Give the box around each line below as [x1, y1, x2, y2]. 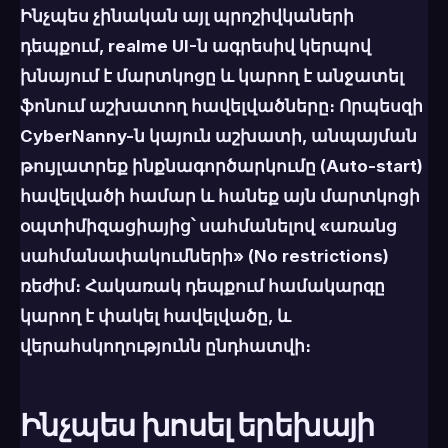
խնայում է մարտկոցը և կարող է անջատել [20, 66, 404, 87]
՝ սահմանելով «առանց [191, 216, 397, 237]
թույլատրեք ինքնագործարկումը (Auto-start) [20, 156, 423, 177]
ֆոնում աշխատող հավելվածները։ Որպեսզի [20, 96, 423, 117]
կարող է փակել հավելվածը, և [20, 306, 291, 327]
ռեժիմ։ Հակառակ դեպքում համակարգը [20, 276, 385, 297]
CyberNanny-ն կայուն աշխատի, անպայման [20, 126, 417, 147]
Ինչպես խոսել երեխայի [20, 404, 375, 446]
